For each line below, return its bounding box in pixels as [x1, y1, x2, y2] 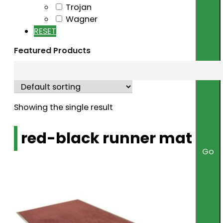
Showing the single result [14, 101, 113, 113]
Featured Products [14, 45, 91, 57]
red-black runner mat [21, 127, 192, 149]
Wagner [66, 13, 98, 25]
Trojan [66, 1, 92, 13]
